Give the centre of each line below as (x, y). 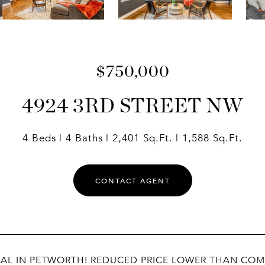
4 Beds (39, 138)
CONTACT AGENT (132, 181)
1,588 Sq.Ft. (212, 138)
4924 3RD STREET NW (132, 105)
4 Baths (84, 138)
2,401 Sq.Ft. (143, 138)
